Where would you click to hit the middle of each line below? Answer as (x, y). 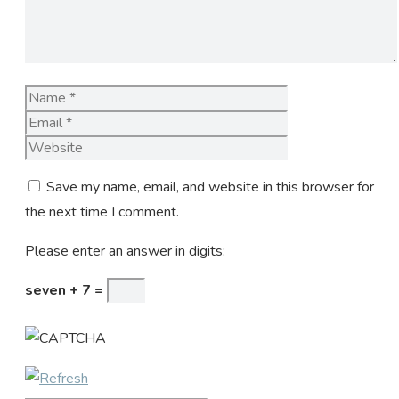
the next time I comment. (102, 212)
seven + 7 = (66, 290)
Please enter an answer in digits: (125, 251)
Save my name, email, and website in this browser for (210, 187)
